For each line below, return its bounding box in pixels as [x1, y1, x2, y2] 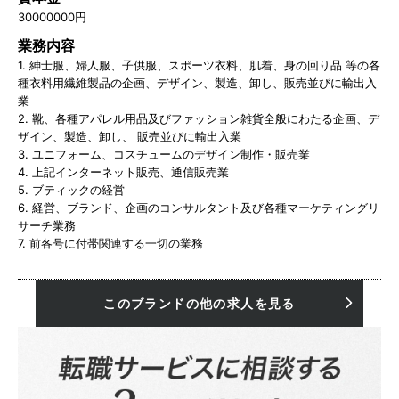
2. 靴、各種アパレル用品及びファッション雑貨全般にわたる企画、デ [18, 110, 379, 126]
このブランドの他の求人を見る [103, 295, 296, 311]
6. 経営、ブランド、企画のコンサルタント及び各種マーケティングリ [18, 199, 379, 215]
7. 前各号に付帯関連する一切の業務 [18, 235, 203, 250]
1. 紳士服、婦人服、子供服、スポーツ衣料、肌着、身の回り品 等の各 [18, 57, 380, 72]
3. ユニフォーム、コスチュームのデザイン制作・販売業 [18, 146, 310, 161]
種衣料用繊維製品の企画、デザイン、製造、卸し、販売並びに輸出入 [18, 75, 377, 90]
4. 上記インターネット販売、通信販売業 [18, 164, 229, 179]
